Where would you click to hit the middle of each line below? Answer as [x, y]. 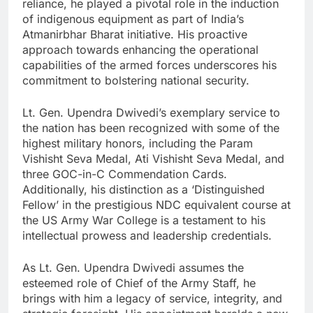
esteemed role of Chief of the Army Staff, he [139, 283]
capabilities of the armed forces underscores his [150, 65]
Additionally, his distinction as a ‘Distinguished [144, 189]
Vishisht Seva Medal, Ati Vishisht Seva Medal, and [153, 158]
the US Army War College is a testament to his [144, 220]
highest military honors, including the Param [138, 143]
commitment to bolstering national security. [136, 80]
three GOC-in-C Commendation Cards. [125, 174]
